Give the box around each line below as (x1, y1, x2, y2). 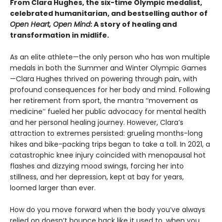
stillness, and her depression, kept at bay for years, (10, 171, 184, 182)
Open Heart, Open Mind (10, 19, 90, 29)
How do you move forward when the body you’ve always (10, 204, 205, 215)
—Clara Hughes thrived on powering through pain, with (10, 73, 197, 84)
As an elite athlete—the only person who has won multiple (10, 52, 210, 62)
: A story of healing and (90, 19, 177, 29)
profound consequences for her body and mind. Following (10, 84, 210, 95)
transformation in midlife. (10, 30, 109, 40)
